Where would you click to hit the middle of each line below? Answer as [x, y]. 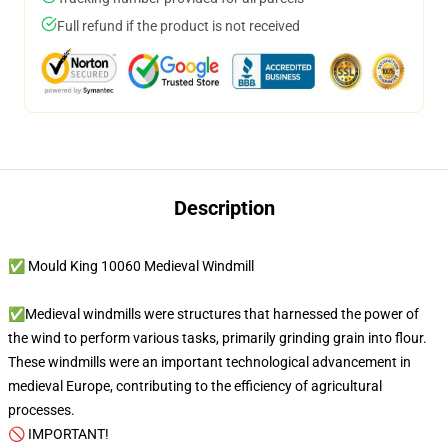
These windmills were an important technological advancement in [209, 362]
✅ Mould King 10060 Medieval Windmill [131, 266]
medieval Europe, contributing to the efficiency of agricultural [195, 386]
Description [224, 208]
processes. [41, 410]
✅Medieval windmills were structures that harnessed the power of [213, 314]
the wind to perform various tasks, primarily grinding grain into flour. [217, 338]
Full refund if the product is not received [178, 26]
